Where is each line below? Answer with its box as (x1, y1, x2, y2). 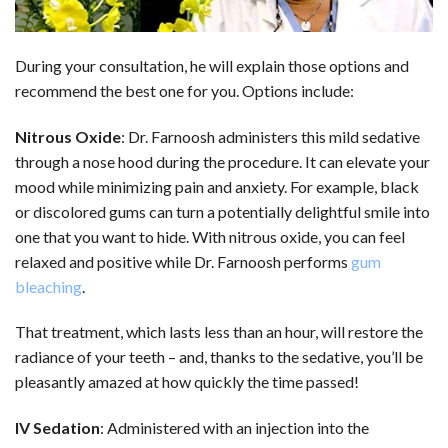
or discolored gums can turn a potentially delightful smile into (15, 201, 430, 221)
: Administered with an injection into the (100, 418, 369, 438)
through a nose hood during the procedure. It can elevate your (15, 151, 430, 171)
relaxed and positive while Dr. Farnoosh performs (15, 251, 351, 271)
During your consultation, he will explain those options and (15, 55, 409, 75)
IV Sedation (15, 418, 100, 438)
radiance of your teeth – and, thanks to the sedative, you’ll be (15, 347, 423, 367)
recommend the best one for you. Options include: (15, 80, 354, 100)
